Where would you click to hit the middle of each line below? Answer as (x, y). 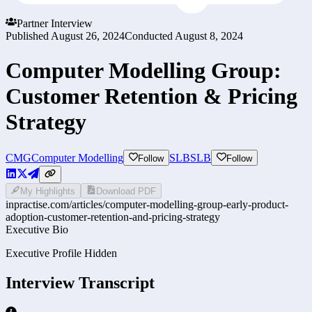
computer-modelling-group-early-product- (197, 204)
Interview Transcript (80, 282)
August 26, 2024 (88, 36)
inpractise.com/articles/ (55, 204)
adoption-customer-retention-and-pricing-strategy (113, 217)
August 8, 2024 (209, 36)
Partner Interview (55, 24)
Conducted (149, 36)
